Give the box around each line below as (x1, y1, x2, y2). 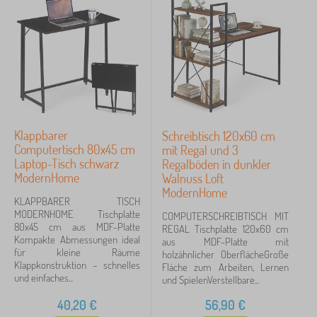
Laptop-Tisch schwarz (14, 156, 119, 171)
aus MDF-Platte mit (162, 235, 289, 248)
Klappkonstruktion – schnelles (14, 258, 140, 272)
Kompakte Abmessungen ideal (14, 233, 140, 246)
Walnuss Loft (162, 171, 224, 186)
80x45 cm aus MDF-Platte (14, 220, 140, 234)
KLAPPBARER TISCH (14, 195, 140, 208)
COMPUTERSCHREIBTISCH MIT (162, 209, 289, 223)
